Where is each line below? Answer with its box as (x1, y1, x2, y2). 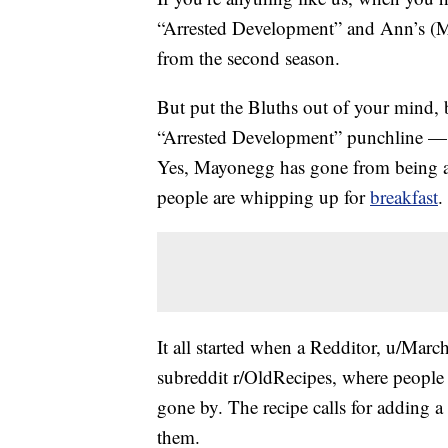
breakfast (370, 184, 438, 210)
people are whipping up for (157, 184, 370, 210)
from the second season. (157, 45, 340, 71)
